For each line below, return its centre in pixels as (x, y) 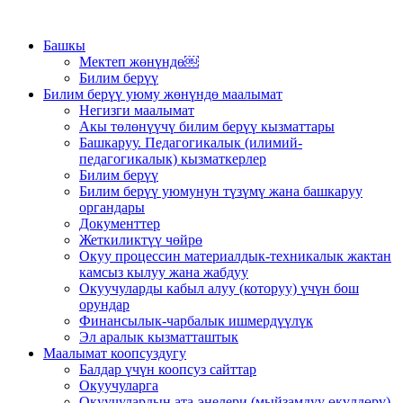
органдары (112, 207)
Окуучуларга (119, 385)
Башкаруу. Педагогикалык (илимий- (191, 143)
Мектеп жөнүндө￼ (139, 62)
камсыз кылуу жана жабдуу (164, 272)
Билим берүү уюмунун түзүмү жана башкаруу (221, 191)
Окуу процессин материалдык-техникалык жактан (235, 256)
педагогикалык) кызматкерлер (173, 159)
